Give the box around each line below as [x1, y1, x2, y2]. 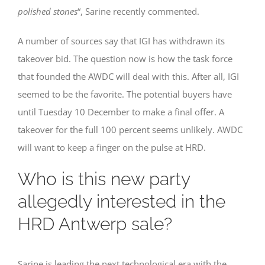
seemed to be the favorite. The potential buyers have [18, 88, 232, 101]
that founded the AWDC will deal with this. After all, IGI [18, 70, 239, 83]
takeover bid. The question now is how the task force [18, 53, 232, 65]
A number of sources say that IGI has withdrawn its [18, 35, 225, 47]
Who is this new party [18, 169, 190, 190]
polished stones [18, 5, 77, 18]
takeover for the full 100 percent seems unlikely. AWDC [18, 124, 243, 136]
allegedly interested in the [18, 191, 225, 212]
